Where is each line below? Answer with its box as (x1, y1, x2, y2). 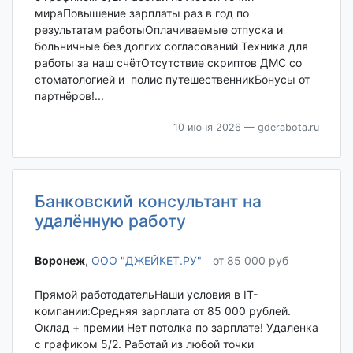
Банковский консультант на (34, 191, 262, 212)
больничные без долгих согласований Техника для (34, 39, 308, 54)
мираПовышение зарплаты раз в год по (34, 6, 249, 20)
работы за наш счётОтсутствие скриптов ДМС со (34, 56, 302, 70)
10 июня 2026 (173, 121, 241, 134)
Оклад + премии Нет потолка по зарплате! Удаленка (34, 321, 318, 334)
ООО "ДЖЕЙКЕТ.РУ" (91, 254, 202, 268)
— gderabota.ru (240, 121, 319, 134)
